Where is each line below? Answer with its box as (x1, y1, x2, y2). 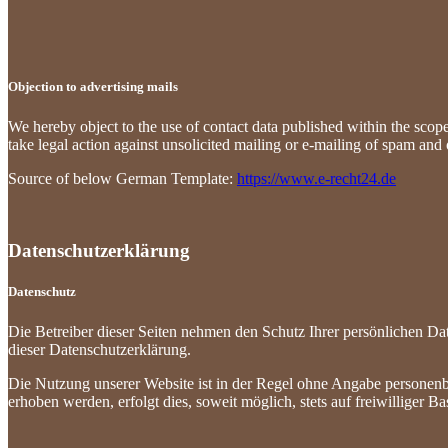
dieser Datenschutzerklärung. (8, 340, 191, 358)
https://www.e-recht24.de (237, 169, 396, 187)
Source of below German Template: (8, 169, 237, 187)
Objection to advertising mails (8, 79, 178, 95)
